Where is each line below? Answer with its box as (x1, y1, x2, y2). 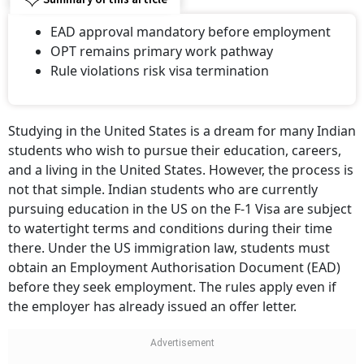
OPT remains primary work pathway (50, 42, 273, 60)
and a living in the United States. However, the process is (8, 161, 353, 179)
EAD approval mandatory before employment (50, 23, 331, 41)
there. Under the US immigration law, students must (8, 239, 330, 257)
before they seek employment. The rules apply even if (8, 278, 336, 296)
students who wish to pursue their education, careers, (8, 141, 341, 159)
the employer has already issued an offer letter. (8, 297, 297, 315)
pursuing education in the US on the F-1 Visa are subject (8, 200, 352, 218)
